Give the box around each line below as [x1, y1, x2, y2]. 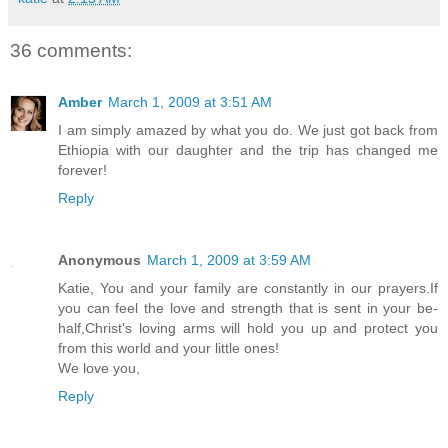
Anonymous [58, 251, 141, 268]
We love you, [58, 359, 140, 376]
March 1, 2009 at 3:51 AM [108, 94, 272, 110]
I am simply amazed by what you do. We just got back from [58, 122, 438, 138]
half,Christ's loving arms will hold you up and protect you [58, 319, 438, 336]
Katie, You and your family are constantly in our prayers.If [58, 279, 438, 296]
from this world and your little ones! [58, 339, 279, 356]
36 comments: [10, 39, 132, 61]
